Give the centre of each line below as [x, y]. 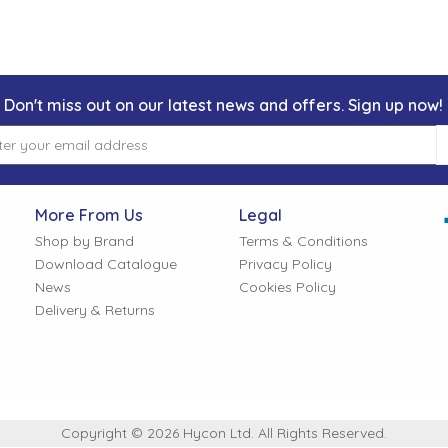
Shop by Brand [84, 241]
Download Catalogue [105, 264]
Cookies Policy [287, 287]
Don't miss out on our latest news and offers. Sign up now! [224, 105]
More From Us [88, 215]
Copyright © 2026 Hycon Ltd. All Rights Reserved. [224, 433]
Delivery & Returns [94, 310]
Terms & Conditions [303, 241]
